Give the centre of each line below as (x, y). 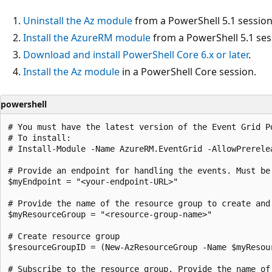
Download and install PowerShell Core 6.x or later (136, 54)
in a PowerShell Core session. (188, 71)
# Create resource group (64, 236)
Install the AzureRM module (87, 37)
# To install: (39, 138)
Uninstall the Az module (78, 20)
